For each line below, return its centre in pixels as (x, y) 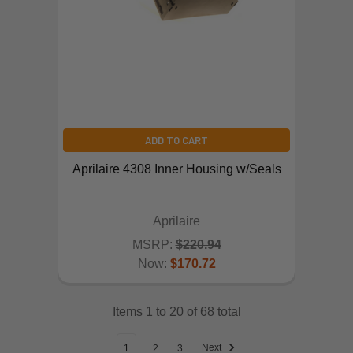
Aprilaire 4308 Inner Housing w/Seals (176, 169)
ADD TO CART (176, 140)
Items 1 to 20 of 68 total (176, 311)
